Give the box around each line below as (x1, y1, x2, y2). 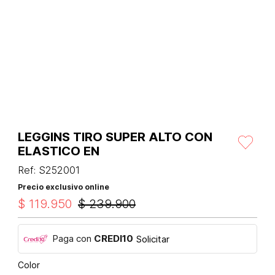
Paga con (52, 233, 94, 245)
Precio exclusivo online (18, 182, 109, 192)
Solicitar (136, 233, 169, 245)
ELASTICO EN (18, 144, 99, 159)
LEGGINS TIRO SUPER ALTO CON (18, 130, 212, 145)
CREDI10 (94, 233, 133, 245)
